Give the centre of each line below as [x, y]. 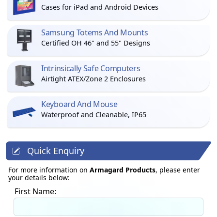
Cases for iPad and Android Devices [100, 7]
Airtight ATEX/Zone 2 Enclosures [93, 79]
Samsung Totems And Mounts [95, 32]
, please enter [178, 170]
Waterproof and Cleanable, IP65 [94, 115]
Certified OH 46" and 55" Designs [96, 43]
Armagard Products [123, 170]
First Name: [35, 191]
